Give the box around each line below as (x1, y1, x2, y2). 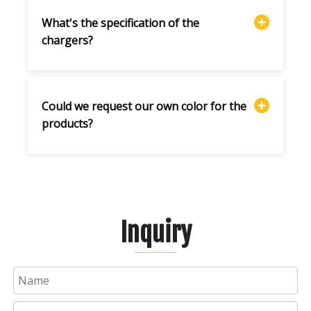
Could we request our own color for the (42, 98, 246, 114)
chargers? (42, 32, 93, 48)
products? (42, 115, 93, 131)
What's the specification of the (42, 15, 199, 31)
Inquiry (119, 217, 192, 249)
